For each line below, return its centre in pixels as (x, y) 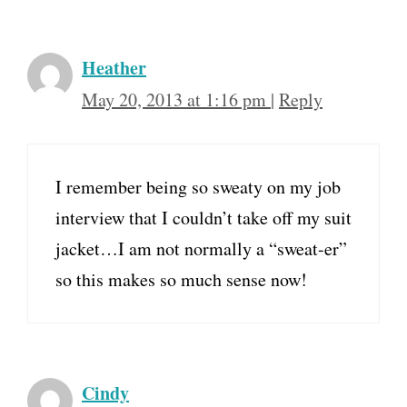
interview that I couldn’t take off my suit (203, 218)
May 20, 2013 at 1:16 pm (176, 100)
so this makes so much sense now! (181, 280)
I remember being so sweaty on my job (198, 187)
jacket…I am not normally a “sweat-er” (201, 249)
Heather (114, 68)
